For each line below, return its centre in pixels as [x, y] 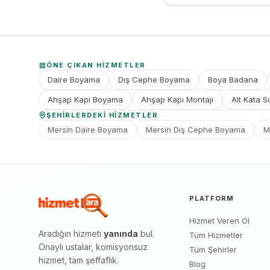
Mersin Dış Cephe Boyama [196, 130]
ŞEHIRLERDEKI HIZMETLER [102, 115]
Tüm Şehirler [213, 250]
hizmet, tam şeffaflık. [79, 260]
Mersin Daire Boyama [88, 130]
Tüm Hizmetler [216, 235]
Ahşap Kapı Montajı [177, 99]
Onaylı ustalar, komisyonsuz [93, 247]
